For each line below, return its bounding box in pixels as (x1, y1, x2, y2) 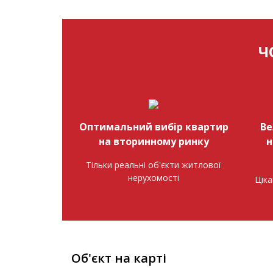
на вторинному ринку (98, 135, 209, 148)
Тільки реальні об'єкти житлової (86, 159, 221, 171)
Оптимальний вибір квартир (79, 120, 229, 133)
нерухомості (128, 172, 179, 183)
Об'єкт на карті (71, 250, 166, 266)
